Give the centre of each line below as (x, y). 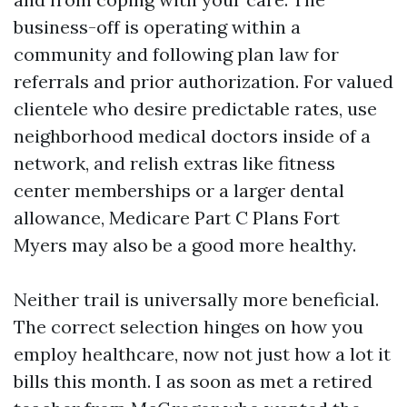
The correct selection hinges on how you (189, 327)
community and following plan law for (176, 54)
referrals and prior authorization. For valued (203, 81)
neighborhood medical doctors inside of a (192, 136)
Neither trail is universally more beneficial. (196, 299)
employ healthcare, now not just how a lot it (202, 354)
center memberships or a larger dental (179, 190)
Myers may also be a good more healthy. (185, 245)
